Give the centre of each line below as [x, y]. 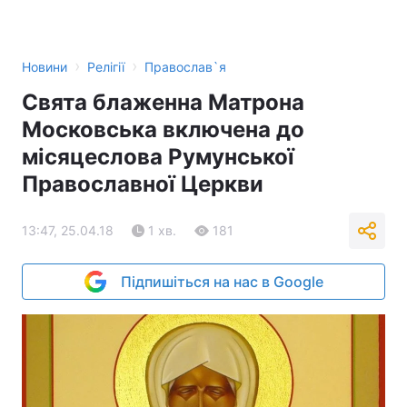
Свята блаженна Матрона [163, 102]
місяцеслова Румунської [158, 157]
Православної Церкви [143, 184]
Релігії [106, 67]
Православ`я [185, 67]
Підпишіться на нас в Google [222, 282]
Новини [45, 67]
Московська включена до [163, 129]
